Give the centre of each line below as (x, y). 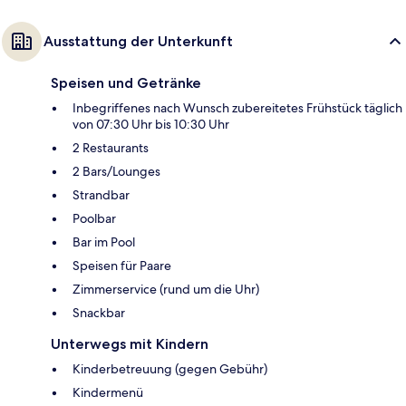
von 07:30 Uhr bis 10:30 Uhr (151, 124)
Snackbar (99, 312)
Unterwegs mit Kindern (130, 343)
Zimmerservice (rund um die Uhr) (166, 289)
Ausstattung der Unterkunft (138, 41)
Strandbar (101, 194)
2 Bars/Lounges (116, 171)
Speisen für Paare (122, 265)
